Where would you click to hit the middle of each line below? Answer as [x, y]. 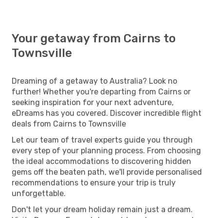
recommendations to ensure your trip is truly [94, 182]
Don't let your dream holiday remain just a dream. [102, 209]
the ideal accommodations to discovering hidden [101, 161]
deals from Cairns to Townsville [69, 124]
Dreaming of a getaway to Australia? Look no [94, 81]
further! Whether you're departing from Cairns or [101, 91]
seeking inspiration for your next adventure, [93, 102]
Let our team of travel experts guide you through [102, 140]
